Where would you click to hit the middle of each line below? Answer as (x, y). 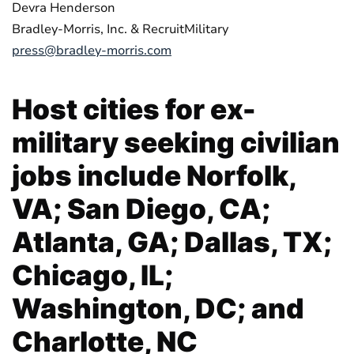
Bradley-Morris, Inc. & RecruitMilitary (120, 29)
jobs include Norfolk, (154, 176)
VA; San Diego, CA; (141, 209)
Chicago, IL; (92, 275)
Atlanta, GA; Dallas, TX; (172, 242)
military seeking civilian (176, 143)
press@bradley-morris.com (92, 51)
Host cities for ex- (134, 109)
